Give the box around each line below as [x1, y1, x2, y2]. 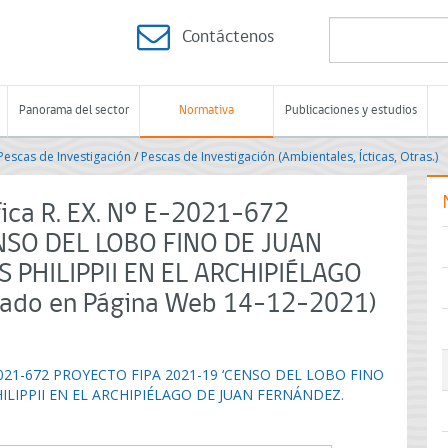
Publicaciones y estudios [284, 104, 417, 117]
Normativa [179, 104, 234, 117]
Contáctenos [182, 28, 274, 47]
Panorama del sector [18, 104, 129, 117]
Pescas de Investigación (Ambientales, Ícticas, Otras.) [141, 148, 438, 165]
